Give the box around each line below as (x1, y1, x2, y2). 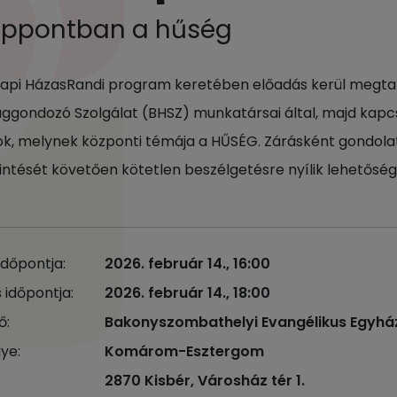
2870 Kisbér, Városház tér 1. (104, 370, 305, 391)
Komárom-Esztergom (104, 341, 264, 362)
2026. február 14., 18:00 (104, 283, 270, 303)
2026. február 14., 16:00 (104, 253, 270, 274)
